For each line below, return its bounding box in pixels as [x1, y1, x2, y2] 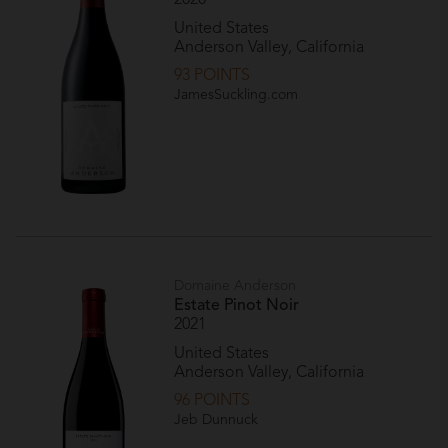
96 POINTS [174, 393, 251, 410]
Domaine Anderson [174, 279, 297, 294]
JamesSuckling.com [174, 88, 299, 103]
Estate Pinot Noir [174, 297, 300, 314]
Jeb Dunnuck [174, 413, 259, 428]
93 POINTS [174, 68, 251, 85]
